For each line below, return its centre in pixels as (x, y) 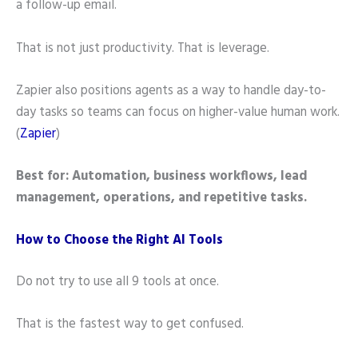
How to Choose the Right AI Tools (119, 241)
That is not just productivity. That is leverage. (143, 48)
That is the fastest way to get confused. (130, 325)
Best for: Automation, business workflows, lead (161, 177)
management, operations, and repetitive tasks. (161, 199)
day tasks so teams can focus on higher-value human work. (178, 112)
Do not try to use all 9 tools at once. (117, 282)
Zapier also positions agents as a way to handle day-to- (171, 91)
